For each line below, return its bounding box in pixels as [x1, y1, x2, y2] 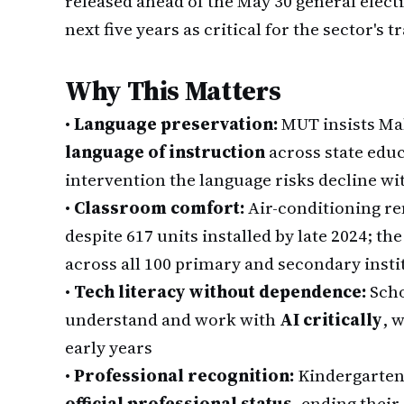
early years [65, 335, 152, 359]
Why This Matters [65, 72, 281, 109]
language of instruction [65, 140, 265, 163]
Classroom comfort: [74, 196, 244, 219]
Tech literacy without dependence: [74, 280, 366, 303]
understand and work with [65, 308, 280, 331]
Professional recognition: [74, 363, 294, 387]
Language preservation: [74, 112, 278, 135]
